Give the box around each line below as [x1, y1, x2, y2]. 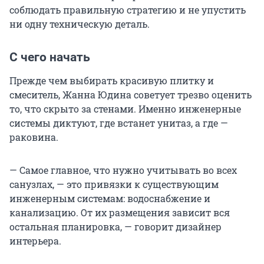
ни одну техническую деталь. [9, 18, 150, 31]
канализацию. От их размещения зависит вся [9, 206, 230, 219]
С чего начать [9, 50, 90, 65]
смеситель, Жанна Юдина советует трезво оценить [9, 88, 252, 101]
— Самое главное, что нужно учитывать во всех [9, 164, 237, 177]
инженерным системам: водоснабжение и [9, 192, 210, 205]
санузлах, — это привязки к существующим [9, 178, 219, 191]
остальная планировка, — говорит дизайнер [9, 220, 222, 233]
